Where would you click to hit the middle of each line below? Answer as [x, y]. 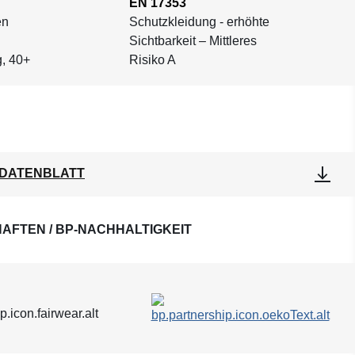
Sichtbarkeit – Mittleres [193, 40]
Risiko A [152, 59]
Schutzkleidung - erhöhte [199, 21]
